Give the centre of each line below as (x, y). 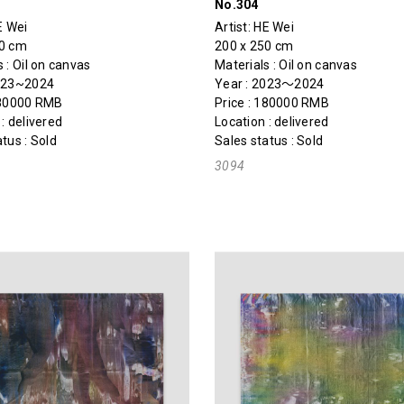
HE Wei (274, 28)
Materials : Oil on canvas (285, 65)
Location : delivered (271, 122)
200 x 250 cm (254, 46)
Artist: (234, 28)
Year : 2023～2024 (269, 84)
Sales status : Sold (269, 141)
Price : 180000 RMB (272, 103)
